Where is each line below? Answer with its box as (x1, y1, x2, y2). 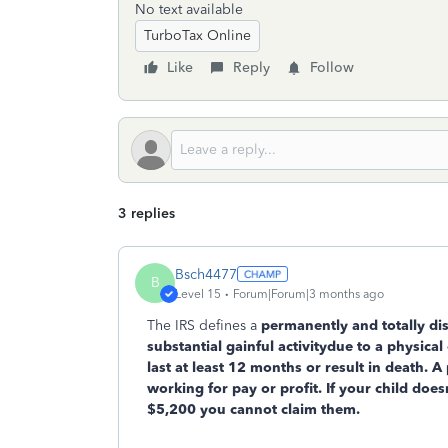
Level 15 (175, 286, 221, 301)
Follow (310, 59, 354, 76)
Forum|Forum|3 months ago (233, 286, 384, 301)
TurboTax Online (144, 27, 251, 44)
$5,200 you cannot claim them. (147, 401, 364, 418)
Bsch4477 (175, 265, 237, 283)
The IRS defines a (147, 317, 261, 334)
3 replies (118, 205, 175, 222)
